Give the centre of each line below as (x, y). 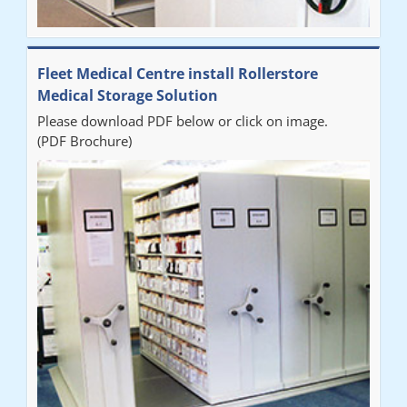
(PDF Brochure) (84, 141)
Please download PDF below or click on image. (182, 121)
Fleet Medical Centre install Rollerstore (177, 74)
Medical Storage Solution (127, 96)
